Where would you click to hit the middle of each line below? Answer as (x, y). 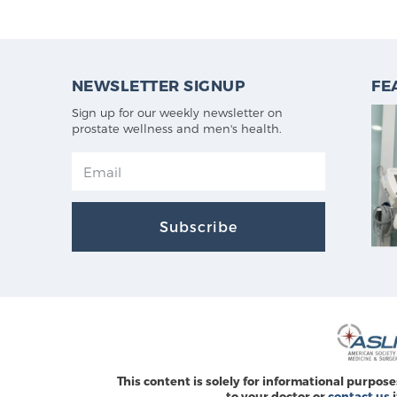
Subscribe (198, 227)
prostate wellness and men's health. (176, 129)
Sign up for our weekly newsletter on (177, 113)
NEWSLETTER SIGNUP (159, 86)
